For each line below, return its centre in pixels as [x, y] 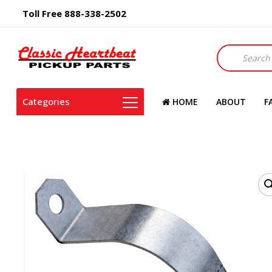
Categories [46, 101]
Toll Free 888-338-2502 [74, 13]
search [229, 63]
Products [234, 50]
